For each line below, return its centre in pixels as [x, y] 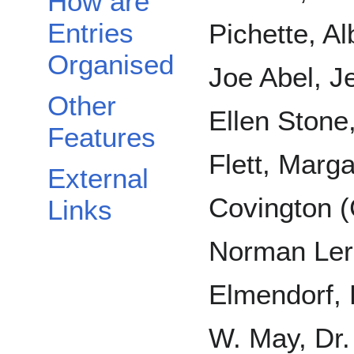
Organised [111, 65]
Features [102, 137]
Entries [90, 33]
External [98, 179]
